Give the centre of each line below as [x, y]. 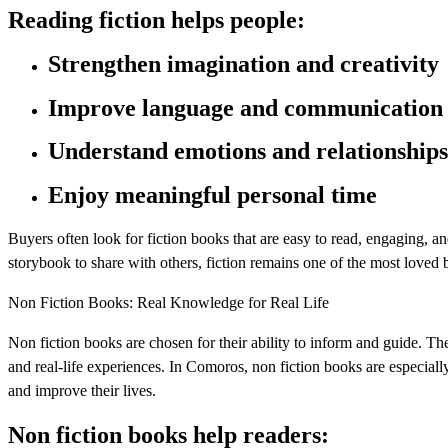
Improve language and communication [245, 107]
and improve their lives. [82, 391]
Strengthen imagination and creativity [243, 63]
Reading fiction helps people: [156, 19]
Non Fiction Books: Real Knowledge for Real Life [168, 303]
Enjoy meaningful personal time [212, 195]
